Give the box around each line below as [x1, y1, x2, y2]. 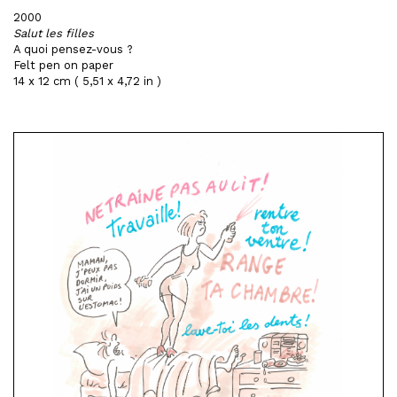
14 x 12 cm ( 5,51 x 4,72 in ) [13, 74, 161, 88]
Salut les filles [13, 27, 94, 40]
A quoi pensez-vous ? [13, 43, 133, 56]
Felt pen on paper [13, 58, 113, 72]
